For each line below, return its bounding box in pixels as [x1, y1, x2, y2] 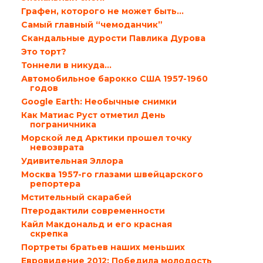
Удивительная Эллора [21, 156, 123, 166]
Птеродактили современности [21, 205, 165, 216]
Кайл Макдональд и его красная [21, 219, 172, 230]
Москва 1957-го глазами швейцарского [21, 169, 203, 180]
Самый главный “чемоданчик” [21, 19, 163, 30]
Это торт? [21, 46, 66, 57]
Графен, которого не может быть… [21, 6, 184, 16]
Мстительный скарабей [21, 192, 131, 203]
